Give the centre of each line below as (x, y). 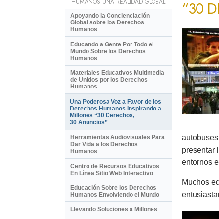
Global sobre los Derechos (107, 23)
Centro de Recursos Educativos (115, 166)
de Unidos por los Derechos (109, 79)
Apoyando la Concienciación (110, 16)
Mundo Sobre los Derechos (108, 51)
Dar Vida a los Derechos (104, 144)
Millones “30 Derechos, (102, 116)
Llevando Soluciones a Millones (114, 209)
